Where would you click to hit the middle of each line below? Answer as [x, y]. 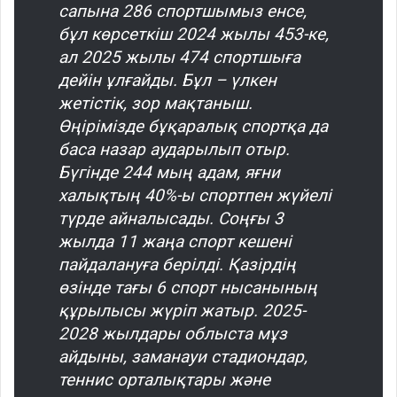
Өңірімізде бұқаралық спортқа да [193, 126]
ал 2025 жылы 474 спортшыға [179, 57]
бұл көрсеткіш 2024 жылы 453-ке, [194, 34]
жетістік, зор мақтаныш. [156, 103]
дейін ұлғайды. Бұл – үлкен [167, 80]
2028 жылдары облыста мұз [173, 333]
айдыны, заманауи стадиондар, [183, 356]
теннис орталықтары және [164, 379]
